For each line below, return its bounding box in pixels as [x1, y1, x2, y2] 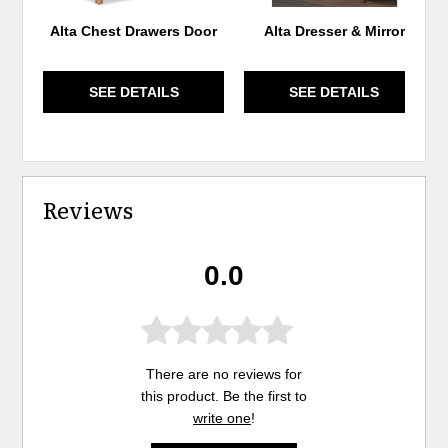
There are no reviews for [145, 366, 302, 383]
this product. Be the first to [140, 388, 307, 405]
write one [192, 410, 251, 427]
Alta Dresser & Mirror [263, 22, 405, 39]
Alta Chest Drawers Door [50, 22, 218, 39]
